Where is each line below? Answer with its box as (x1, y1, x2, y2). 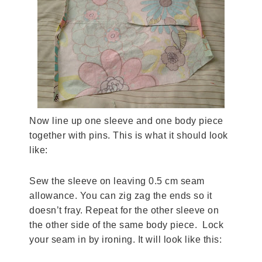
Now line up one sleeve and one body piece (29, 115, 223, 126)
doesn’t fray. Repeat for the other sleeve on (29, 205, 219, 215)
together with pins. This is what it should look (29, 130, 228, 140)
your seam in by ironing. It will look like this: (29, 234, 222, 244)
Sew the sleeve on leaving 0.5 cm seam (29, 175, 205, 186)
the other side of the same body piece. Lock (29, 219, 223, 230)
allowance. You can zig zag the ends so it (29, 190, 212, 201)
